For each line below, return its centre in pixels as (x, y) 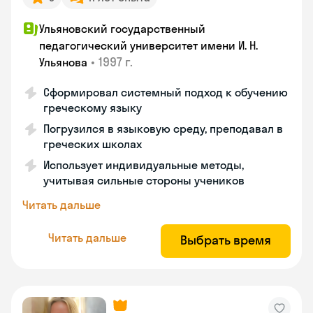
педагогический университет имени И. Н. (148, 45)
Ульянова (63, 62)
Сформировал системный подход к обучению (166, 92)
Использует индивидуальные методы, (144, 165)
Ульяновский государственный (122, 29)
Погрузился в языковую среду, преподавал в (163, 129)
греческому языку (93, 108)
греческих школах (93, 144)
